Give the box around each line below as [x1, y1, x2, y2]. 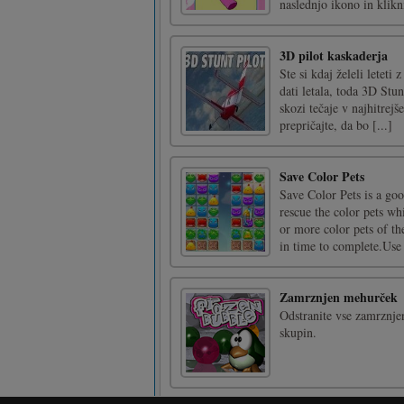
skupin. [280, 324, 317, 341]
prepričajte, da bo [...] [280, 116, 392, 133]
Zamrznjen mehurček [280, 288, 398, 307]
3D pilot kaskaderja [280, 46, 388, 65]
